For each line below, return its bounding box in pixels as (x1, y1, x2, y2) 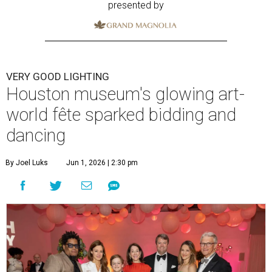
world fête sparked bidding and (6, 104, 236, 126)
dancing (6, 125, 66, 146)
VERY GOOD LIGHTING (6, 70, 109, 83)
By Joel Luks (5, 158, 48, 168)
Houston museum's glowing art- (6, 84, 245, 105)
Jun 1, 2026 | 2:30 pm (66, 158, 138, 168)
